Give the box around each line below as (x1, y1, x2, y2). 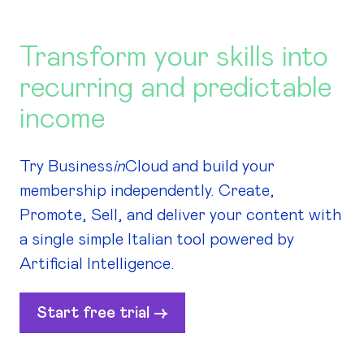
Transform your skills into (19, 43, 328, 72)
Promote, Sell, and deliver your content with (19, 207, 341, 224)
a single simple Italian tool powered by (19, 232, 294, 249)
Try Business (19, 158, 113, 175)
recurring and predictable (19, 74, 331, 103)
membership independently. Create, (19, 183, 275, 200)
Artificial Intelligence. (19, 256, 175, 273)
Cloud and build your (125, 158, 275, 175)
